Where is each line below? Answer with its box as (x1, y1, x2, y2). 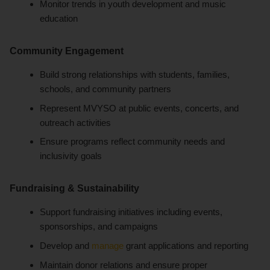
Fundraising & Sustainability (10, 183, 139, 194)
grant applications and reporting (124, 240, 249, 251)
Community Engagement (10, 45, 124, 56)
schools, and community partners (40, 84, 172, 95)
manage (92, 240, 124, 251)
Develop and (40, 240, 92, 251)
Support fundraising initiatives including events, (40, 207, 223, 218)
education (40, 13, 78, 24)
